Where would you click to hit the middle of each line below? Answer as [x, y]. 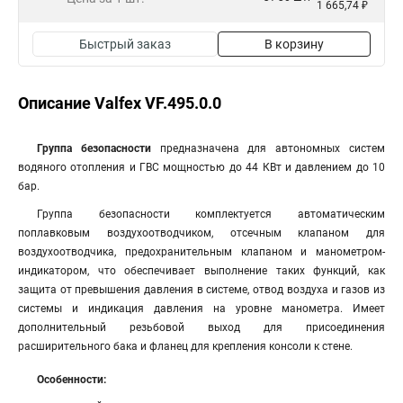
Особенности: [72, 380]
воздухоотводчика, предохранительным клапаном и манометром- [201, 252]
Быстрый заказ [125, 44]
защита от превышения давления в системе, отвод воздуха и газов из [201, 290]
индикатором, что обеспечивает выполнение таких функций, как [201, 271]
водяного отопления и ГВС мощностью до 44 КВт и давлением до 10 [201, 167]
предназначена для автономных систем [268, 148]
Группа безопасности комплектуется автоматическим [211, 214]
